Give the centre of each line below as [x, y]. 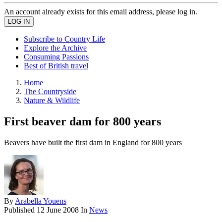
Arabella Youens [41, 201]
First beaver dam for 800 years [83, 121]
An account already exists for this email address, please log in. [101, 12]
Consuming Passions [56, 57]
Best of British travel [56, 66]
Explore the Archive [55, 48]
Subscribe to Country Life [64, 39]
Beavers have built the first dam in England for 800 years [93, 142]
